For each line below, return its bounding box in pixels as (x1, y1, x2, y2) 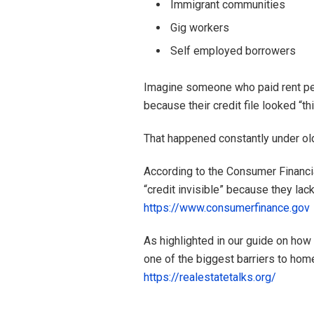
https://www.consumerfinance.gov (143, 200, 310, 214)
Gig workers (170, 20, 229, 34)
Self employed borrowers (170, 43, 296, 57)
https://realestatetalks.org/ (143, 270, 276, 284)
